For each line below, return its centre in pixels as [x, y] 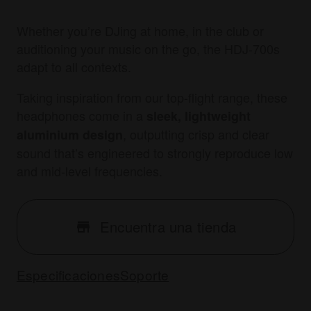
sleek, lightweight [198, 116]
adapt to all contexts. [74, 66]
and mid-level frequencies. [89, 170]
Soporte [144, 274]
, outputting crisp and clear [196, 134]
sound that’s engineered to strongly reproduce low [154, 152]
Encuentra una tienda [168, 227]
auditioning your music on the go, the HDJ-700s [148, 48]
